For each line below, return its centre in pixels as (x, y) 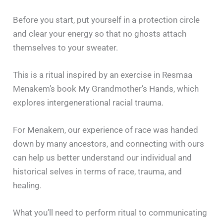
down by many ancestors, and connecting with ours (109, 143)
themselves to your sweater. (66, 47)
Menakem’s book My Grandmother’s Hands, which (106, 88)
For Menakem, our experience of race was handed (106, 130)
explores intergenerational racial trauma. (88, 102)
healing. (28, 185)
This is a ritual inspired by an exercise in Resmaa (103, 75)
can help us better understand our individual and (103, 157)
